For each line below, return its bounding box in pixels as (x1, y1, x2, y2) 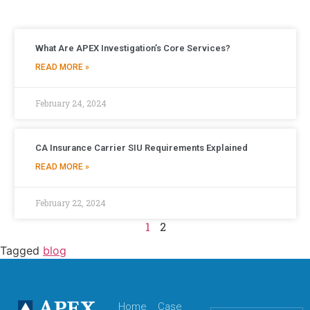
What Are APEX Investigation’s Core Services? (35, 43, 230, 54)
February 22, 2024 (35, 197, 106, 209)
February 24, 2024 (35, 98, 107, 109)
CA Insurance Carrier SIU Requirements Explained (35, 143, 248, 154)
